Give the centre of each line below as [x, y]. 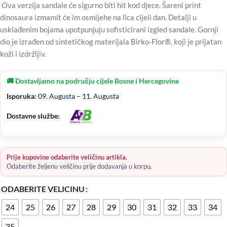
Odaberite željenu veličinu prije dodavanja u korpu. [79, 166]
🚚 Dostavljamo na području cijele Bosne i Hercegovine [93, 81]
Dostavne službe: [33, 116]
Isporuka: [22, 96]
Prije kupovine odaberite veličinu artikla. [67, 157]
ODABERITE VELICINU [43, 188]
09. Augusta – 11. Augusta [78, 96]
